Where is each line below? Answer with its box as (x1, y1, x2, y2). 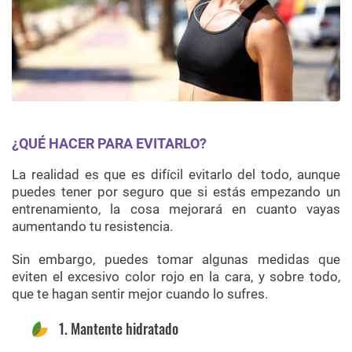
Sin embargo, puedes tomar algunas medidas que (12, 251, 340, 267)
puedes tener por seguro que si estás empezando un (12, 183, 340, 200)
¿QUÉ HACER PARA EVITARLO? (12, 134, 207, 152)
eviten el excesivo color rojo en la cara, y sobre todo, (12, 268, 340, 284)
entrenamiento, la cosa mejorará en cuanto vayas (12, 200, 340, 217)
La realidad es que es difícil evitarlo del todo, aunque (12, 166, 340, 182)
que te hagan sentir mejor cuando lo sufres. (12, 285, 268, 302)
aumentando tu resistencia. (12, 218, 173, 234)
